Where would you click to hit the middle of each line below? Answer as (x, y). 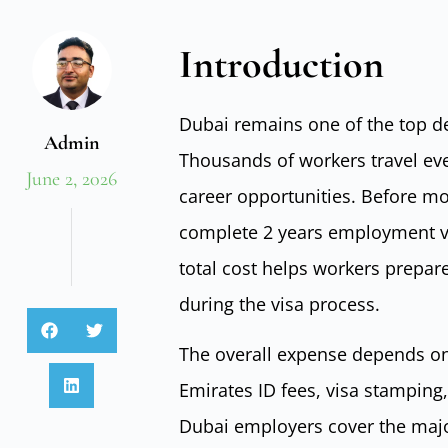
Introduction (281, 64)
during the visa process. (279, 304)
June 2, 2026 (72, 179)
